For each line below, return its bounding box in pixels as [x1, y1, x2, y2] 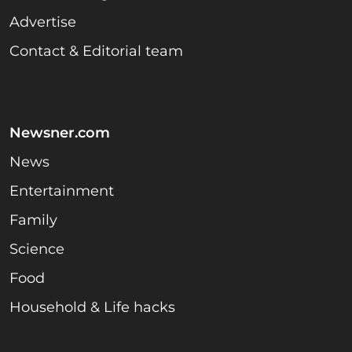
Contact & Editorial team [9, 42, 183, 60]
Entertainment [9, 182, 114, 200]
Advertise [9, 13, 76, 31]
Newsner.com [9, 124, 110, 142]
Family [9, 211, 57, 229]
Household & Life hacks [9, 299, 175, 317]
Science [9, 240, 64, 258]
